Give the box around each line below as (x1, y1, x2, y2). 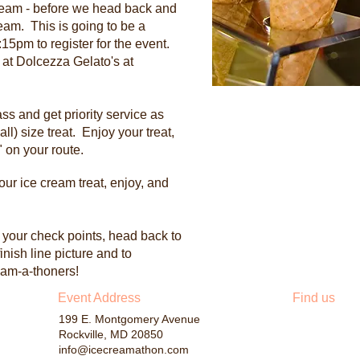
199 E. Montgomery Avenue (59, 313, 200, 325)
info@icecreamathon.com (59, 343, 189, 356)
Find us (292, 291, 335, 305)
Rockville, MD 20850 (59, 328, 166, 341)
